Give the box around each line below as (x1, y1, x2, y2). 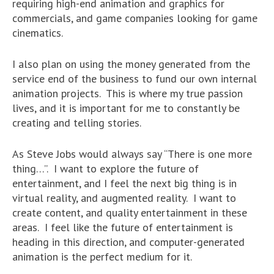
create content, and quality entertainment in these (12, 206, 247, 220)
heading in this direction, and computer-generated (12, 235, 245, 250)
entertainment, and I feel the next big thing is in (12, 176, 237, 191)
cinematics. (12, 26, 63, 40)
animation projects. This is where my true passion (12, 86, 243, 101)
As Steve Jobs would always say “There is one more (12, 147, 252, 161)
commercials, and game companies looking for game (12, 11, 257, 26)
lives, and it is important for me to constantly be (12, 101, 240, 116)
